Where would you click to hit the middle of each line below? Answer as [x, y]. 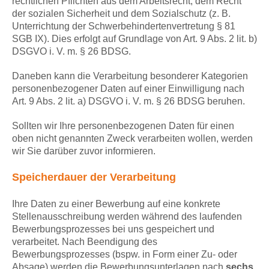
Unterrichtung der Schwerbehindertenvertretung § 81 [124, 26]
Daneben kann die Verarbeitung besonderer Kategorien [130, 76]
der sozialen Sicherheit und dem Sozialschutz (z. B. [121, 14]
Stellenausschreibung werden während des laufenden [127, 217]
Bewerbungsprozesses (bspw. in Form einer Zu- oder [125, 255]
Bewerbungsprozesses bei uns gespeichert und [113, 229]
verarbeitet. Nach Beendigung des [85, 242]
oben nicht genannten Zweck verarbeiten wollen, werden [132, 139]
